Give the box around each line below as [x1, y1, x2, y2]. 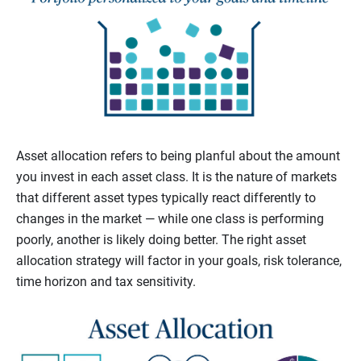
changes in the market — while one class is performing [16, 211, 324, 227]
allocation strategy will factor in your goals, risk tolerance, [16, 253, 342, 269]
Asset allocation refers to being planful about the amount [16, 148, 340, 164]
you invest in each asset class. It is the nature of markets [16, 169, 337, 185]
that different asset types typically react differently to [16, 190, 316, 206]
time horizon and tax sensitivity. [16, 274, 196, 290]
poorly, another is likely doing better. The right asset [16, 232, 306, 248]
